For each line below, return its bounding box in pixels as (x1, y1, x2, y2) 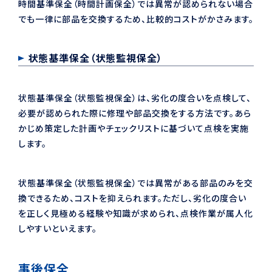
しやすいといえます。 (18, 222, 97, 235)
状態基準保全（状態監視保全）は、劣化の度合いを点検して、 (18, 92, 251, 104)
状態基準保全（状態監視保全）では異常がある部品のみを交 (18, 177, 253, 189)
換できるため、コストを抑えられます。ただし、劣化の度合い (18, 192, 246, 205)
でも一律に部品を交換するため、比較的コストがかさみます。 (18, 12, 254, 25)
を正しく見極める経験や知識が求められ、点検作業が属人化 (18, 207, 253, 220)
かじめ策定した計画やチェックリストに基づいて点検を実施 (18, 122, 249, 135)
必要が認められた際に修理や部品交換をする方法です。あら (18, 107, 251, 120)
